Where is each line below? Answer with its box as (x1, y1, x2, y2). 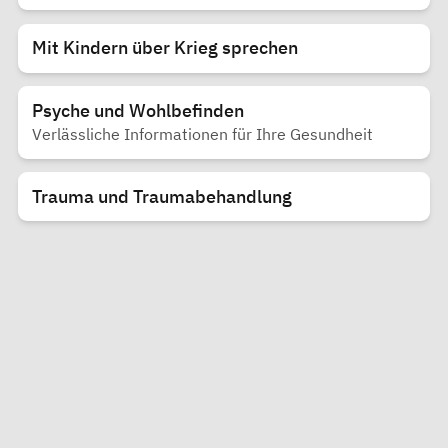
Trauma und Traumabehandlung (31, 184, 292, 208)
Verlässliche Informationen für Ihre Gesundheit (31, 124, 373, 144)
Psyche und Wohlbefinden (31, 98, 244, 122)
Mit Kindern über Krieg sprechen (31, 36, 298, 60)
